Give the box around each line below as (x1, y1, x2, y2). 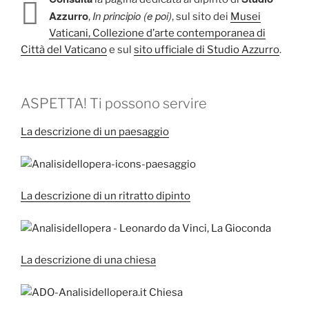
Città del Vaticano (21, 43, 107, 56)
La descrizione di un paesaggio (21, 126, 169, 139)
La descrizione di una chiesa (21, 254, 156, 267)
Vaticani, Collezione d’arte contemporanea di (49, 26, 266, 39)
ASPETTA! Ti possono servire (21, 95, 207, 112)
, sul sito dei (172, 10, 230, 23)
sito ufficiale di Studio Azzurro (134, 43, 279, 56)
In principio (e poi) (92, 8, 172, 23)
